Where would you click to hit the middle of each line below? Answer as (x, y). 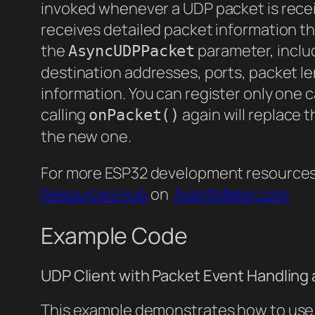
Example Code (114, 236)
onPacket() (134, 115)
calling (65, 114)
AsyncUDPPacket (131, 51)
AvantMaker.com (231, 194)
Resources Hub (94, 194)
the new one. (86, 136)
